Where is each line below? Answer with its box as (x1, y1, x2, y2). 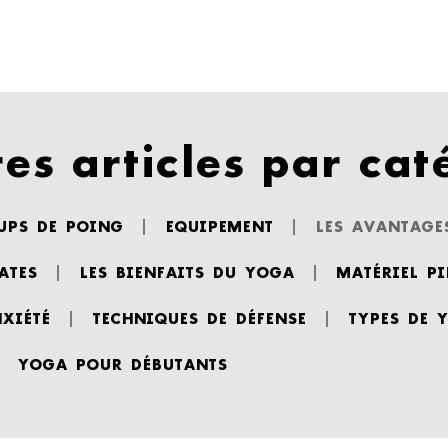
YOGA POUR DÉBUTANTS (17, 354, 227, 374)
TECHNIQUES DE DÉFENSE (92, 308, 306, 328)
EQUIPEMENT (165, 216, 273, 236)
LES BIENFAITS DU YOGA (78, 262, 294, 282)
